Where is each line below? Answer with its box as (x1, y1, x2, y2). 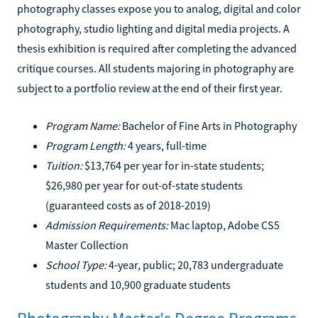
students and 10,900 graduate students (45, 277, 231, 292)
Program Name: (45, 118, 120, 133)
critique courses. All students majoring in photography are (17, 60, 294, 75)
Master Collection (45, 237, 128, 252)
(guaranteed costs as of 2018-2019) (45, 197, 211, 212)
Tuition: (45, 158, 82, 172)
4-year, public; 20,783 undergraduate (106, 257, 283, 272)
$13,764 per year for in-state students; (82, 158, 264, 172)
